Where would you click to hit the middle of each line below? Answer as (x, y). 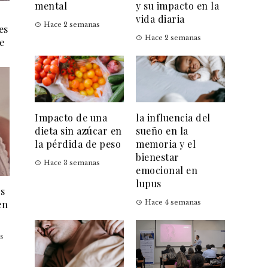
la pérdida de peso (78, 144)
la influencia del (173, 118)
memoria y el (166, 144)
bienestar (158, 157)
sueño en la (162, 131)
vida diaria (160, 19)
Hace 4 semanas (173, 202)
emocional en (167, 170)
